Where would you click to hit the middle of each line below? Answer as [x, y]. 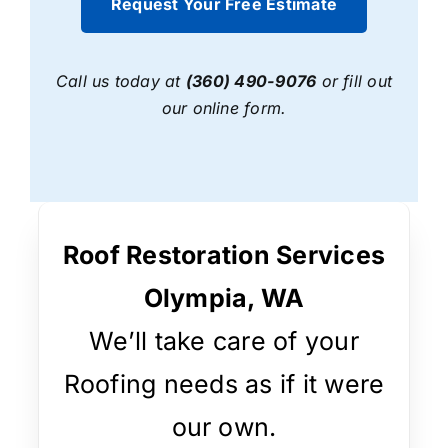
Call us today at [120, 81]
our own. [224, 427]
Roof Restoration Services [224, 255]
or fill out [354, 81]
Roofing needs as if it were [224, 384]
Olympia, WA [224, 298]
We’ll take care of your [224, 341]
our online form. [224, 108]
